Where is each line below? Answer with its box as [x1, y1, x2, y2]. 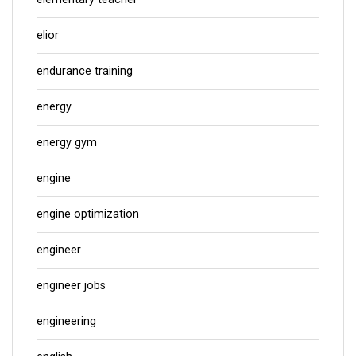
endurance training [37, 64, 133, 78]
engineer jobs [37, 278, 106, 292]
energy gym [37, 135, 97, 149]
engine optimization [37, 207, 139, 221]
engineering [37, 314, 96, 328]
